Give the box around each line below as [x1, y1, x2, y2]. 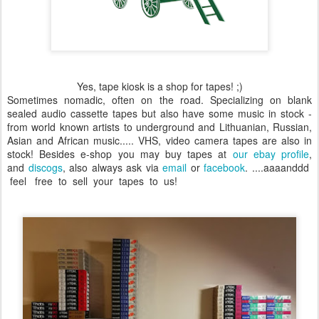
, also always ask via [62, 159, 163, 174]
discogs [28, 159, 63, 174]
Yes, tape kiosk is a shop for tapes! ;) [76, 78, 243, 93]
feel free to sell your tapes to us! [7, 173, 180, 188]
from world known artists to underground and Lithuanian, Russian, [7, 119, 312, 134]
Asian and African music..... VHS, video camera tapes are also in [7, 132, 312, 147]
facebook [204, 159, 246, 174]
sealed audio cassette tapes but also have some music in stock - [7, 105, 312, 120]
